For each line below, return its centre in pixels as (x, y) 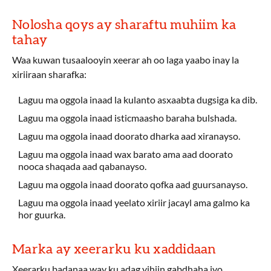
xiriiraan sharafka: (49, 74)
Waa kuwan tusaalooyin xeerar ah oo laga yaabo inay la (126, 60)
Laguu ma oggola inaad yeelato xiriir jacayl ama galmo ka (134, 202)
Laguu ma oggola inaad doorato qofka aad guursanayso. (133, 184)
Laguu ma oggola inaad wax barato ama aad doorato (126, 154)
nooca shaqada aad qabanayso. (82, 166)
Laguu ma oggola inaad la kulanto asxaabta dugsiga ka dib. (138, 100)
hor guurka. (42, 214)
